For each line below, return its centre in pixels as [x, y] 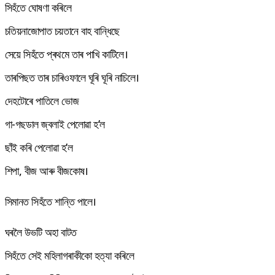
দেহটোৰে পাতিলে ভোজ [42, 100]
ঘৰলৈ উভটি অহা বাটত [41, 232]
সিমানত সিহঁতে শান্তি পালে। [51, 201]
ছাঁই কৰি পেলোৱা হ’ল [39, 147]
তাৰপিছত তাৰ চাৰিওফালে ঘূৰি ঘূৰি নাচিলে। [72, 77]
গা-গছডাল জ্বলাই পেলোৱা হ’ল [55, 124]
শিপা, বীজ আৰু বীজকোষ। [47, 170]
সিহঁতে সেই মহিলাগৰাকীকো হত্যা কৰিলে [70, 255]
